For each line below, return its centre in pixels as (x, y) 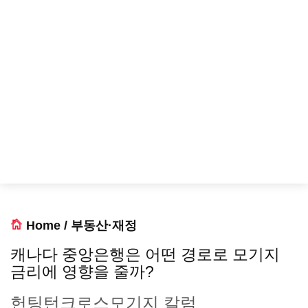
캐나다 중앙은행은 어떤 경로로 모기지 (145, 254)
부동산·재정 (104, 225)
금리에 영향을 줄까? (82, 272)
